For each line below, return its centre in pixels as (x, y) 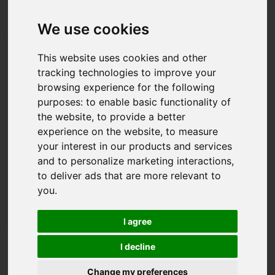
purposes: (62, 102)
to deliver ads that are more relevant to (130, 176)
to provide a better (141, 117)
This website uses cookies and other (122, 58)
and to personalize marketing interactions (135, 161)
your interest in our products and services (135, 146)
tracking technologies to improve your (127, 73)
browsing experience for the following (126, 87)
